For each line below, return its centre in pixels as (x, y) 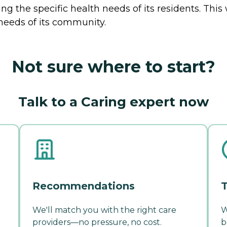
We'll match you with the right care (104, 210)
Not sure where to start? (113, 67)
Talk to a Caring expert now (113, 102)
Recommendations (84, 186)
